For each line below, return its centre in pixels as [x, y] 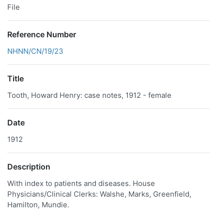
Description [29, 167]
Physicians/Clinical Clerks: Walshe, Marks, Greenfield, [99, 194]
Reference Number [42, 34]
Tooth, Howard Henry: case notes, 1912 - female [89, 95]
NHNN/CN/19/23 [35, 51]
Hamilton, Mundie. [38, 205]
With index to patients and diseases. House [81, 183]
